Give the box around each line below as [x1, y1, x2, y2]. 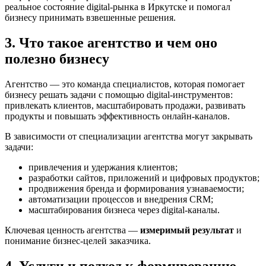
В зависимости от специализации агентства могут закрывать [5, 131, 252, 142]
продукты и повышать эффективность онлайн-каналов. [5, 111, 230, 122]
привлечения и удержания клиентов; [28, 162, 178, 173]
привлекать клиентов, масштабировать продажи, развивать [5, 100, 245, 111]
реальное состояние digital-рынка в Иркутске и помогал [5, 2, 230, 12]
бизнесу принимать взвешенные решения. [5, 12, 176, 23]
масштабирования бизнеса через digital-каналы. [28, 205, 220, 216]
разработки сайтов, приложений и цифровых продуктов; [28, 173, 259, 183]
